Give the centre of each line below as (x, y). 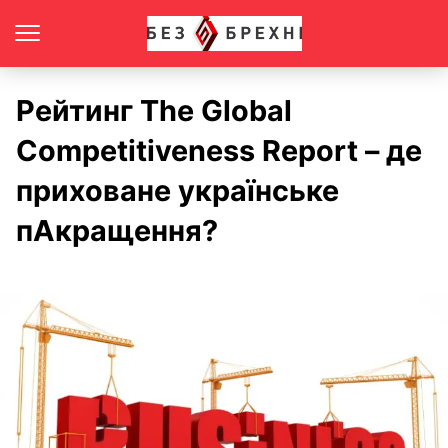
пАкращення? (117, 230)
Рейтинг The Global (154, 110)
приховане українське (177, 190)
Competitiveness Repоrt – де (219, 150)
